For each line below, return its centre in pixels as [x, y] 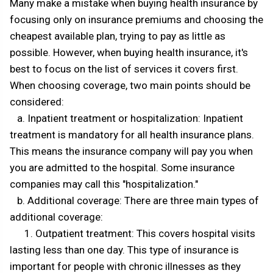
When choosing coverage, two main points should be [130, 86]
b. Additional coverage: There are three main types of [134, 201]
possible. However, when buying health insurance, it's [129, 53]
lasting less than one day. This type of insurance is [124, 250]
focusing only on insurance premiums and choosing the [136, 20]
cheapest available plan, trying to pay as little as [118, 36]
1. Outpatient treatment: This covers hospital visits [133, 234]
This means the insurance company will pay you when [131, 151]
